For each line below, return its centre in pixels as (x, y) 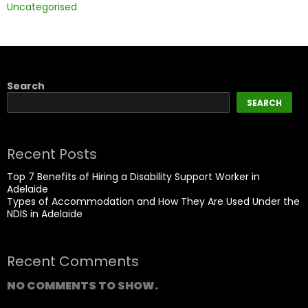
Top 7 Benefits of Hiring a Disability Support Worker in (133, 177)
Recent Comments (73, 261)
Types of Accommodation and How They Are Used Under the (153, 201)
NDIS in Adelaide (45, 214)
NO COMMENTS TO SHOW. (82, 286)
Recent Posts (52, 154)
